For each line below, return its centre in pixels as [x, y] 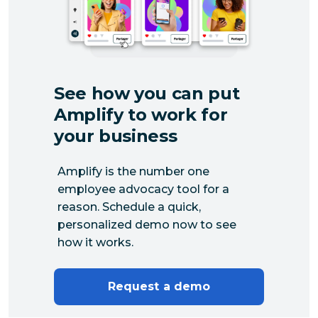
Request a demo [159, 286]
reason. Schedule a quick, [129, 207]
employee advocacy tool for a [143, 189]
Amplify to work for [141, 114]
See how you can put [147, 93]
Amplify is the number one [133, 171]
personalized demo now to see [147, 224]
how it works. [95, 242]
